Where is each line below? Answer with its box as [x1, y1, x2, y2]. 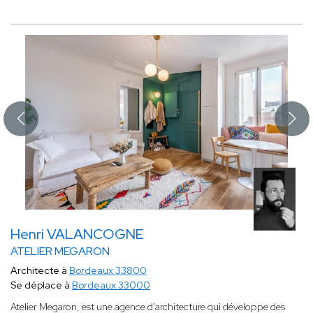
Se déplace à [10, 279, 72, 292]
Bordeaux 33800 [69, 264, 147, 277]
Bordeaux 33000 [72, 279, 150, 292]
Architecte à [10, 264, 69, 277]
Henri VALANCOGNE [10, 225, 144, 244]
